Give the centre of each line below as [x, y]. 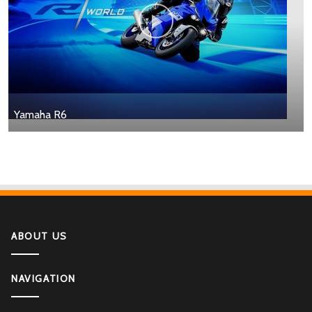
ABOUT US [39, 236]
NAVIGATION [44, 279]
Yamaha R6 [40, 115]
